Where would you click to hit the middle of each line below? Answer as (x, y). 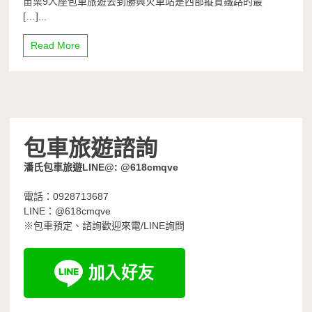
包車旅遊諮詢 (91, 146)
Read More (56, 46)
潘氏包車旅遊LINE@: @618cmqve (101, 167)
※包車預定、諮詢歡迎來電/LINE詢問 (104, 226)
